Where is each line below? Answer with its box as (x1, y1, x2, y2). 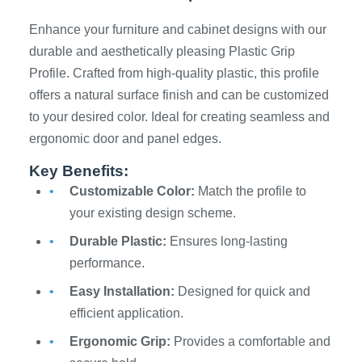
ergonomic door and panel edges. (29, 132, 221, 145)
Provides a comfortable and (170, 335, 330, 348)
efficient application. (69, 306, 183, 320)
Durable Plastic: (69, 234, 166, 248)
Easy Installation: (69, 284, 175, 298)
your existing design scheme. (69, 206, 236, 220)
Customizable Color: (69, 184, 195, 198)
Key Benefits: (29, 162, 128, 179)
